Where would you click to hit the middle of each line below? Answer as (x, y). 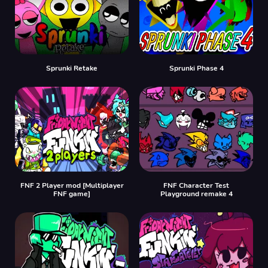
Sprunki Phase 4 (196, 68)
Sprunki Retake (72, 68)
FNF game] (72, 194)
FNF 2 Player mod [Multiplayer (72, 185)
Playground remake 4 (196, 194)
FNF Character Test (196, 185)
